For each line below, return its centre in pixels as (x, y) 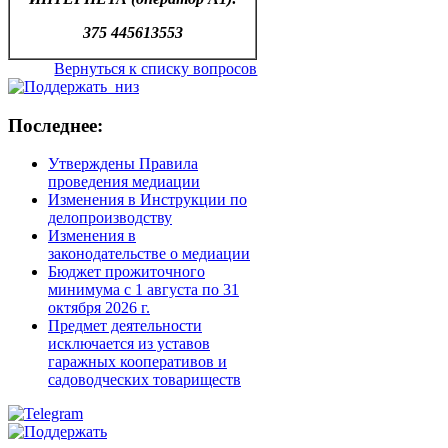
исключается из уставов (129, 344)
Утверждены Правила (123, 164)
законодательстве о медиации (149, 254)
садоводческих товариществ (144, 380)
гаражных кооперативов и (137, 362)
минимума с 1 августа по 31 (143, 290)
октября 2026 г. (99, 308)
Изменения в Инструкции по (147, 200)
